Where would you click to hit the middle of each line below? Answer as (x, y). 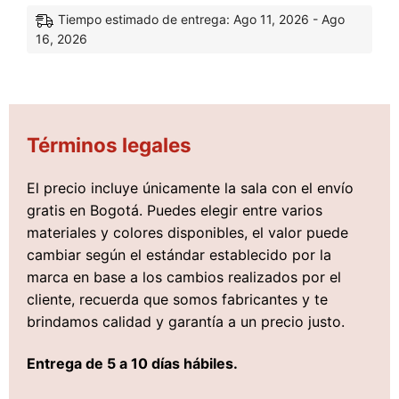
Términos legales (109, 145)
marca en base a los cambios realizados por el (184, 277)
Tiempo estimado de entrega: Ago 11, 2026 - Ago (201, 19)
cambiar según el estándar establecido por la (179, 254)
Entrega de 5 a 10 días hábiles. (132, 364)
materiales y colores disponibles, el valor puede (187, 232)
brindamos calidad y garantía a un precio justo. (186, 321)
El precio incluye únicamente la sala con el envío (190, 187)
